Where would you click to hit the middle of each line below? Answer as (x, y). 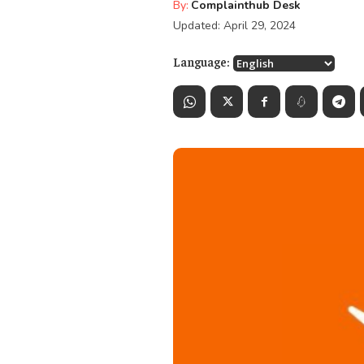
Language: (201, 61)
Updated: (197, 25)
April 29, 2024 (260, 25)
